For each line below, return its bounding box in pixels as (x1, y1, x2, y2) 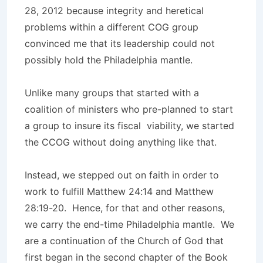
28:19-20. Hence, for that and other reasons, (25, 202, 225, 214)
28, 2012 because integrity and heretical (25, 5, 204, 16)
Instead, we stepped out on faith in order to (25, 169, 219, 181)
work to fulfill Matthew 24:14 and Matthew (25, 186, 214, 197)
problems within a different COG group (25, 21, 198, 33)
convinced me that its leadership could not (25, 38, 215, 49)
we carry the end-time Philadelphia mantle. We (25, 218, 234, 230)
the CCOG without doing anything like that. (25, 136, 217, 148)
